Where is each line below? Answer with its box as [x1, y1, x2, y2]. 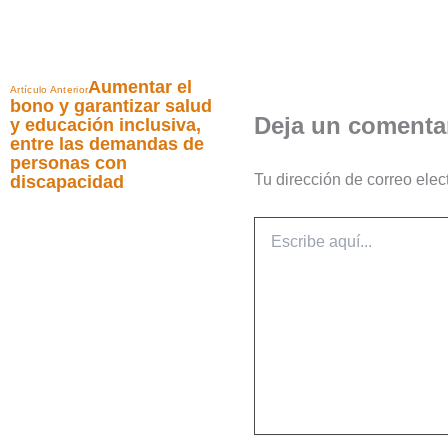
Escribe [252, 218, 300, 234]
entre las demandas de [10, 134, 204, 154]
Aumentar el [88, 77, 193, 97]
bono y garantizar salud [10, 96, 212, 116]
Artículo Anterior [10, 84, 89, 95]
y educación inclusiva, [10, 115, 201, 135]
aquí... [252, 238, 293, 254]
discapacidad [10, 172, 124, 192]
